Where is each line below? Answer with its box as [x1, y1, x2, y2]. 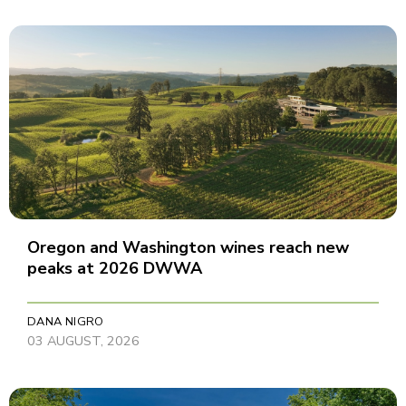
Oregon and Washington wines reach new [27, 237, 349, 259]
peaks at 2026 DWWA [27, 257, 202, 280]
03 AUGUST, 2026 [27, 332, 140, 351]
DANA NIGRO [27, 314, 104, 331]
